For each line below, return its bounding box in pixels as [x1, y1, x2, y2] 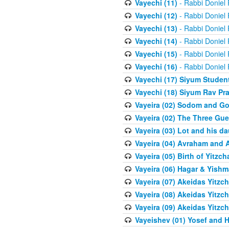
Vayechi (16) [134, 61, 177, 72]
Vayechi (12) [134, 10, 177, 21]
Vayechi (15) [134, 49, 177, 59]
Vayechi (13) [134, 23, 177, 34]
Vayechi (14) [134, 36, 177, 47]
